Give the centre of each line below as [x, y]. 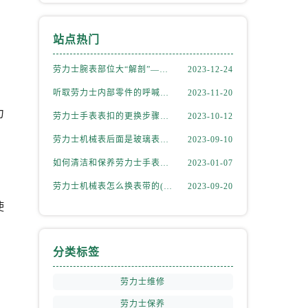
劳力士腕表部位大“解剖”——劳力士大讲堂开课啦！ [163, 69]
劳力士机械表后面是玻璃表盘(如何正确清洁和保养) [164, 140]
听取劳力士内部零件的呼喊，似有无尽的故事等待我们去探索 [164, 93]
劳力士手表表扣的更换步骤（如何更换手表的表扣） [164, 116]
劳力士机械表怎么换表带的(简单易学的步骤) [167, 186]
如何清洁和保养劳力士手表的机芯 [164, 163]
